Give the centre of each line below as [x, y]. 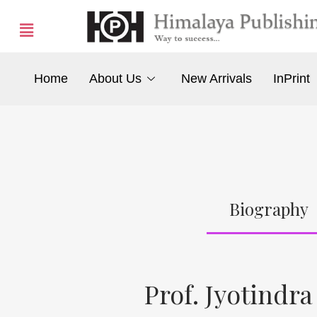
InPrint [292, 79]
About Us [115, 79]
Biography [269, 208]
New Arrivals [217, 79]
